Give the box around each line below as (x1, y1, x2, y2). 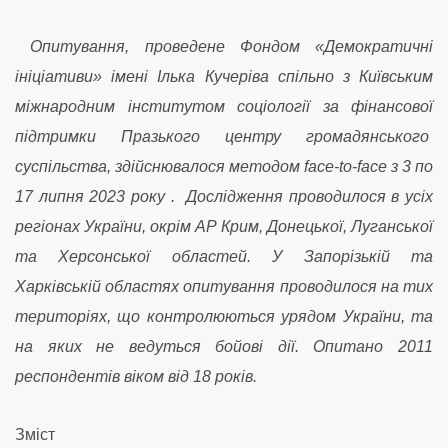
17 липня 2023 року (15, 188, 171, 205)
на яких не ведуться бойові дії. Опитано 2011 (15, 338, 433, 355)
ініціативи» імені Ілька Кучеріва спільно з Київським (15, 68, 433, 85)
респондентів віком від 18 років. (15, 368, 257, 385)
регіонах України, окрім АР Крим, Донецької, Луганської (15, 218, 433, 235)
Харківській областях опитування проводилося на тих (15, 278, 433, 295)
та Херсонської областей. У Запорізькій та (15, 248, 433, 265)
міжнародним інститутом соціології (15, 98, 323, 115)
